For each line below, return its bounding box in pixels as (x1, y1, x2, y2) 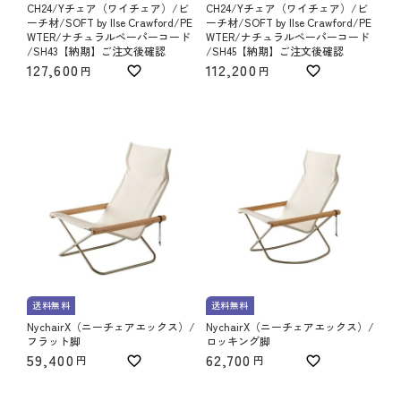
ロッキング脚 (205, 332, 270, 348)
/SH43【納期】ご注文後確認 (27, 43, 166, 59)
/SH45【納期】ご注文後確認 (205, 43, 344, 59)
